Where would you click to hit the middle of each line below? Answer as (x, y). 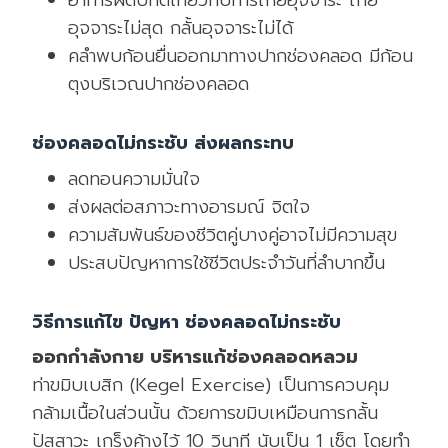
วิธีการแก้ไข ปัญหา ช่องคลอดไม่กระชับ (186, 321)
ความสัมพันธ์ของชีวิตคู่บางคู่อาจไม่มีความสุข (232, 234)
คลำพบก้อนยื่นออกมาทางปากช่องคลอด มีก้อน (240, 55)
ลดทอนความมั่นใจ (134, 178)
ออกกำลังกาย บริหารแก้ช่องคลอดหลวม (195, 357)
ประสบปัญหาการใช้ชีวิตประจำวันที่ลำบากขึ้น (226, 262)
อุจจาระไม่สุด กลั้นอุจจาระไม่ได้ (180, 27)
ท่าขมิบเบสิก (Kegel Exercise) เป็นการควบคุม (210, 385)
